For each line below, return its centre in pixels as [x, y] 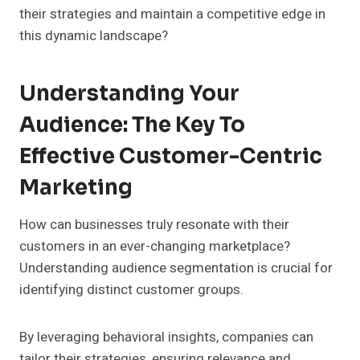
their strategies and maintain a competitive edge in [172, 14]
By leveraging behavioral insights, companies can [166, 337]
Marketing [76, 188]
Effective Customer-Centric [171, 157]
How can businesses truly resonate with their [154, 225]
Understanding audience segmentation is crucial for [176, 268]
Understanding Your [129, 94]
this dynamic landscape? [94, 36]
